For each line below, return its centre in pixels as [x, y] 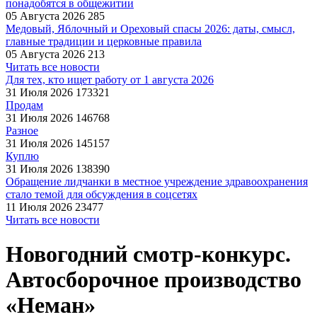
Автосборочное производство [154, 280]
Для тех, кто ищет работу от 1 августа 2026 [110, 80]
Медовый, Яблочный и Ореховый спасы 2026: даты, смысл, [150, 29]
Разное [22, 131]
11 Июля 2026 [39, 207]
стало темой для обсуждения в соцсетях [102, 194]
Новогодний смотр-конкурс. [148, 254]
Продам [24, 105]
